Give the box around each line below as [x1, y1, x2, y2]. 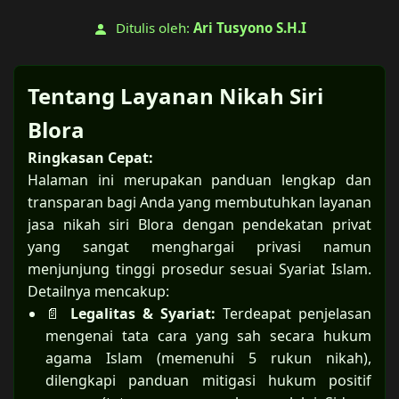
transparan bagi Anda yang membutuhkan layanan [28, 192, 371, 212]
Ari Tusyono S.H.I [192, 19, 306, 37]
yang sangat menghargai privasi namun [28, 237, 371, 256]
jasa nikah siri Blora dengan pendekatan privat [28, 215, 371, 234]
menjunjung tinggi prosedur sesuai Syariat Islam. [28, 259, 371, 279]
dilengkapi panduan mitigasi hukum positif [45, 370, 371, 390]
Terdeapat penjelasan [223, 304, 371, 323]
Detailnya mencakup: [28, 281, 169, 301]
